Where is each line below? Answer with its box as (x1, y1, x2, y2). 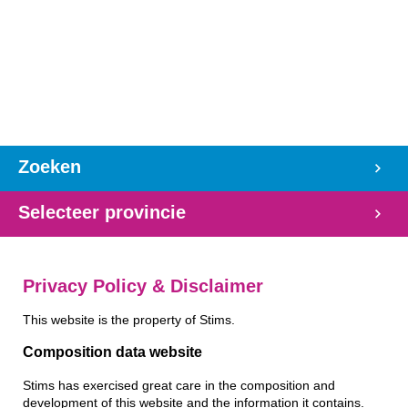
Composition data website (23, 344, 202, 361)
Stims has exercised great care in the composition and (23, 379, 335, 393)
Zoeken (18, 157, 81, 177)
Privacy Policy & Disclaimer (23, 276, 263, 296)
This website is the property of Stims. (23, 312, 235, 327)
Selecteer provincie (18, 202, 186, 222)
